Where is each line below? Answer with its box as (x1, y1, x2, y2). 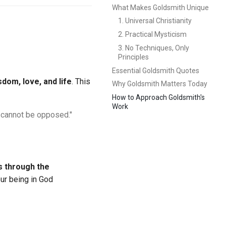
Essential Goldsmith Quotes (112, 66, 199, 75)
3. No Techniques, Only (118, 43, 189, 52)
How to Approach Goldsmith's (112, 93, 205, 101)
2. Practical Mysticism (118, 30, 187, 38)
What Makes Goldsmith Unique (112, 3, 209, 12)
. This (72, 77, 90, 86)
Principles (118, 52, 149, 61)
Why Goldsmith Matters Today (112, 80, 207, 88)
